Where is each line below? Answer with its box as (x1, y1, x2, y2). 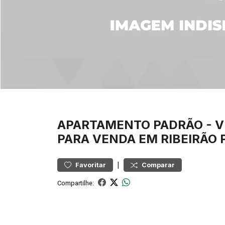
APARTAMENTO (57, 118, 150, 132)
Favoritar (75, 161, 106, 169)
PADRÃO (153, 118, 203, 132)
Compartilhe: (57, 179, 94, 187)
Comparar (142, 161, 175, 169)
